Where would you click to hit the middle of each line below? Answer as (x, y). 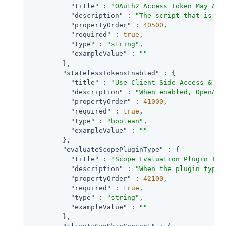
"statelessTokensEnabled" (111, 73)
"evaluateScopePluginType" (113, 149)
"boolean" (125, 121)
